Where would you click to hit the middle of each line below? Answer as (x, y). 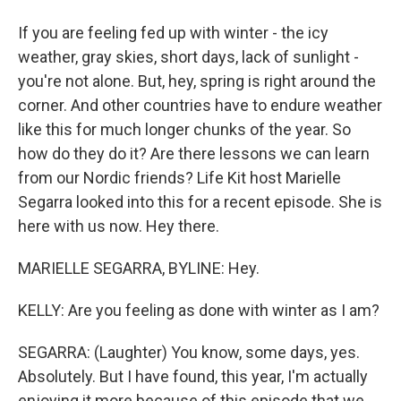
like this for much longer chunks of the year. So (184, 129)
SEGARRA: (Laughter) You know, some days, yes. (189, 352)
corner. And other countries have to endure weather (200, 105)
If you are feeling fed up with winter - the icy (173, 33)
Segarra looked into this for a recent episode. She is (200, 202)
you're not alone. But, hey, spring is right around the (197, 81)
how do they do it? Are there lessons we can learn (194, 154)
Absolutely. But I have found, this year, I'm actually (193, 376)
